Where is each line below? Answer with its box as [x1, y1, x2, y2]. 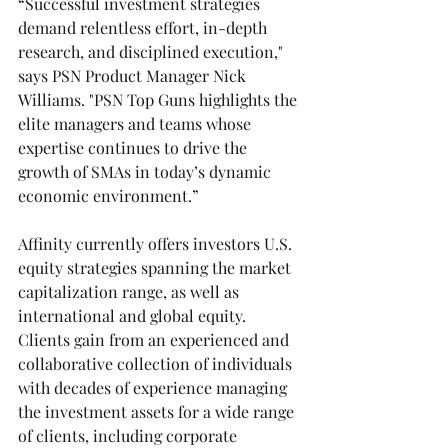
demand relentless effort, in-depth [18, 17, 271, 38]
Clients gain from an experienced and [18, 329, 293, 350]
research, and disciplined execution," [18, 41, 287, 62]
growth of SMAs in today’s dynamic [18, 161, 275, 182]
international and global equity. [18, 305, 250, 326]
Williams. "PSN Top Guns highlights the [18, 89, 301, 110]
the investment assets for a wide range [18, 401, 298, 422]
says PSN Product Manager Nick [18, 65, 250, 86]
